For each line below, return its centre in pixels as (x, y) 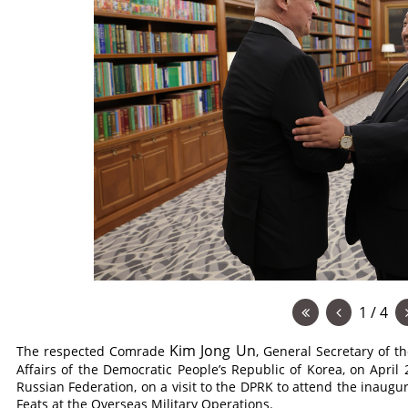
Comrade (138, 351)
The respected (63, 351)
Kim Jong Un (213, 351)
